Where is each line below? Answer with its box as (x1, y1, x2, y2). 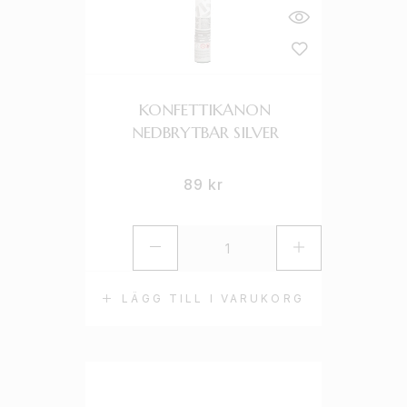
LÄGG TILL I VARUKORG (122, 292, 304, 305)
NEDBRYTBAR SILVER (131, 122, 279, 143)
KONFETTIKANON (139, 99, 272, 120)
